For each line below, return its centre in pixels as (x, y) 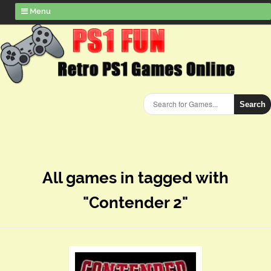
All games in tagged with (135, 178)
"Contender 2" (135, 203)
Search (253, 104)
